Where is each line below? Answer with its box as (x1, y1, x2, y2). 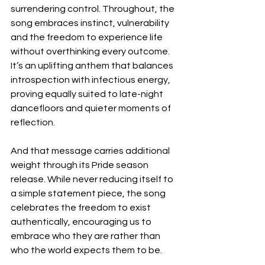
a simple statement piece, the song (11, 189, 167, 199)
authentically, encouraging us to (11, 217, 153, 227)
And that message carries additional (11, 146, 172, 156)
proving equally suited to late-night (11, 89, 165, 99)
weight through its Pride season (11, 160, 150, 170)
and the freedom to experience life (11, 33, 164, 43)
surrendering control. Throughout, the (11, 4, 176, 14)
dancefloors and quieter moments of (11, 104, 173, 114)
